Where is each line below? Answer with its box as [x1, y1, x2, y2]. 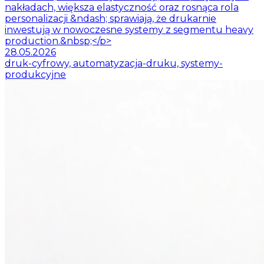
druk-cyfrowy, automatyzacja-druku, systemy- [5, 57, 223, 69]
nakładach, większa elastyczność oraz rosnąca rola [5, 1, 239, 13]
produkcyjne [5, 68, 66, 80]
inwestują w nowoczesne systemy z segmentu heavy [5, 24, 253, 35]
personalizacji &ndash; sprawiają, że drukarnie [5, 12, 216, 24]
